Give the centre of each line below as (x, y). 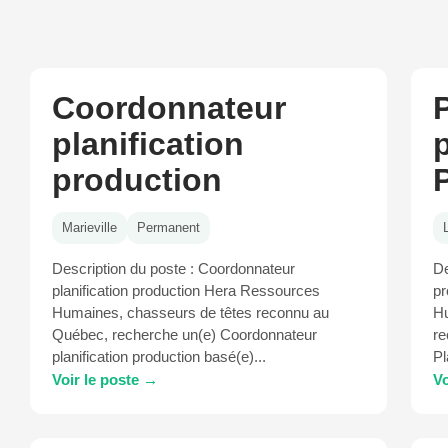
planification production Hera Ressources (186, 291)
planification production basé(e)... (159, 357)
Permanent (168, 227)
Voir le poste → (105, 379)
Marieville (89, 227)
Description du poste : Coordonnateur (173, 269)
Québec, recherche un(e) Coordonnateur (184, 335)
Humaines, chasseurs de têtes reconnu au (190, 313)
